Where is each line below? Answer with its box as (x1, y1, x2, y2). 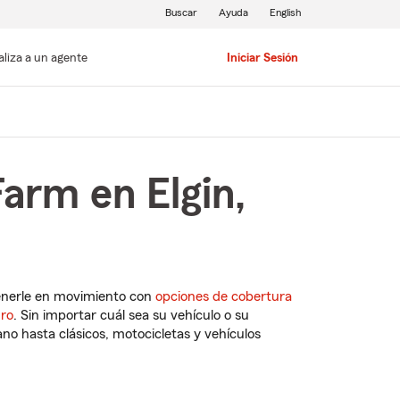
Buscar (164, 7, 197, 18)
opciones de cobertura (155, 289, 292, 304)
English (269, 7, 301, 18)
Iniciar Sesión (226, 52, 298, 64)
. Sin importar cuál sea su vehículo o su (13, 308, 249, 323)
